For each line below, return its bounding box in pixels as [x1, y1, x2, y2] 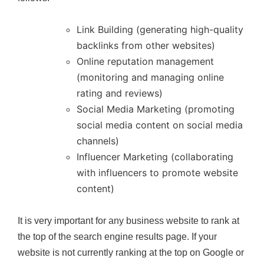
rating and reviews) [77, 87, 163, 99]
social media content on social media [77, 118, 243, 131]
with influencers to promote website [77, 166, 238, 179]
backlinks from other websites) [77, 39, 215, 51]
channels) [77, 134, 119, 147]
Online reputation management [77, 55, 214, 67]
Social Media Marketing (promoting [77, 103, 235, 115]
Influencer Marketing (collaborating [77, 150, 233, 163]
